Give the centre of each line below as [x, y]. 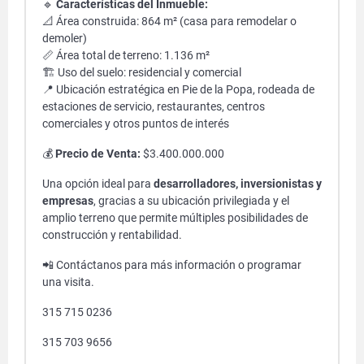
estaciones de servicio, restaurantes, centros [154, 106]
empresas [68, 201]
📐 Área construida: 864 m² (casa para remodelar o [169, 21]
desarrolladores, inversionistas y [238, 184]
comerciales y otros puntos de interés [136, 123]
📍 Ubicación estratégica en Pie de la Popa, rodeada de [178, 89]
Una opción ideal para [98, 184]
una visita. [68, 282]
